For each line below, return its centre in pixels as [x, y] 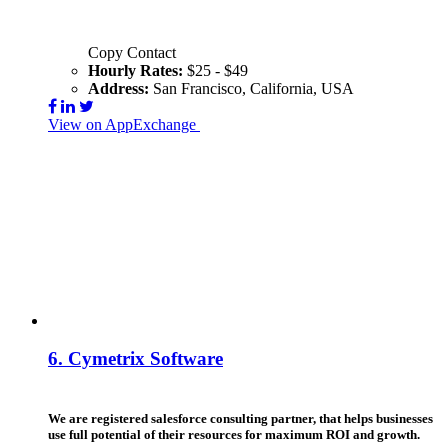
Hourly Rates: [137, 70]
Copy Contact [132, 52]
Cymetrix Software [145, 359]
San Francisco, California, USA [253, 88]
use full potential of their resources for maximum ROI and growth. [234, 435]
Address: [120, 88]
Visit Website [241, 124]
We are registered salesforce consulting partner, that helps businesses [240, 419]
